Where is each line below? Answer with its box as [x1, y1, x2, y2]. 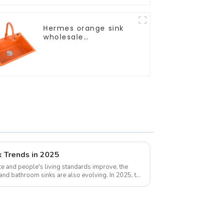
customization [43, 40, 103, 51]
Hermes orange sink [43, 23, 124, 33]
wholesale [43, 32, 84, 42]
